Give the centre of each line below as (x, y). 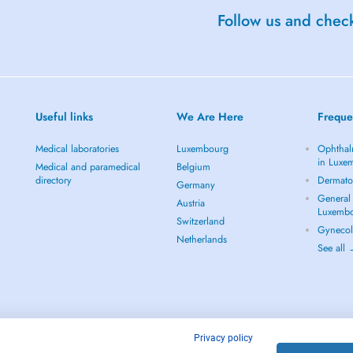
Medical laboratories (77, 149)
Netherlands (202, 240)
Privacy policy (223, 338)
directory (53, 180)
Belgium (193, 167)
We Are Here (210, 117)
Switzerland (201, 221)
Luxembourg (203, 149)
